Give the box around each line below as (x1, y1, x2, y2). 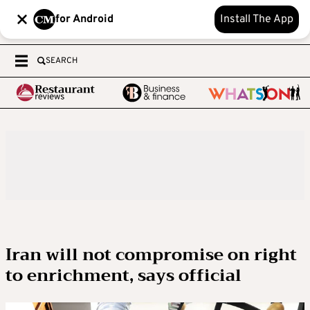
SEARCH (46, 55, 77, 66)
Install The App (220, 12, 293, 26)
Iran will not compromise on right (6, 240, 297, 269)
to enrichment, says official (6, 261, 241, 290)
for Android (55, 12, 113, 26)
